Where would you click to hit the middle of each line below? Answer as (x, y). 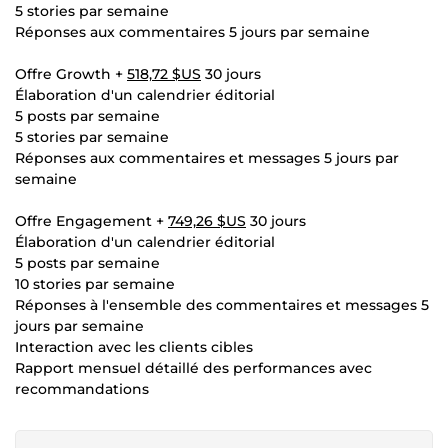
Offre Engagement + (91, 221)
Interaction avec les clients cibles (134, 347)
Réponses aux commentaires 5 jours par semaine (192, 32)
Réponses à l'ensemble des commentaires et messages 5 (222, 305)
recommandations (82, 389)
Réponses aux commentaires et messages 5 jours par (207, 158)
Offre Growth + (71, 74)
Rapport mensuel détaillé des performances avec (193, 368)
